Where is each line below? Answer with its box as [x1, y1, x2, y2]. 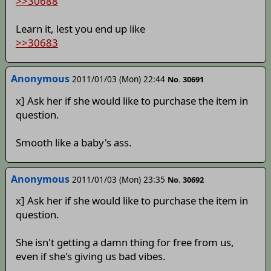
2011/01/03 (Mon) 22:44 [71, 73, 165, 85]
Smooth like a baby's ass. [15, 135, 132, 149]
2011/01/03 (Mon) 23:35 [71, 173, 165, 185]
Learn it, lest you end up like [15, 21, 145, 36]
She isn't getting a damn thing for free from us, [15, 235, 234, 250]
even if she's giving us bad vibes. [15, 249, 166, 264]
